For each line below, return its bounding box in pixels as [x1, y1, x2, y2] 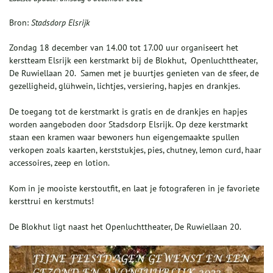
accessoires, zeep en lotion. [9, 157, 110, 169]
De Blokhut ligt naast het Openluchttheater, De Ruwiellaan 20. [9, 221, 241, 233]
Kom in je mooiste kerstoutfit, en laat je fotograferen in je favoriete [9, 183, 260, 194]
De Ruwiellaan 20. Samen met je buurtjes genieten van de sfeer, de [9, 68, 259, 79]
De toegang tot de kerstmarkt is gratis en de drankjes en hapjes [9, 106, 247, 118]
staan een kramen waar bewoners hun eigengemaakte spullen [9, 132, 239, 143]
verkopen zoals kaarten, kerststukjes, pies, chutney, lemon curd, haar [9, 144, 261, 156]
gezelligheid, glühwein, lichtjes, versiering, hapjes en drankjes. [9, 80, 240, 92]
